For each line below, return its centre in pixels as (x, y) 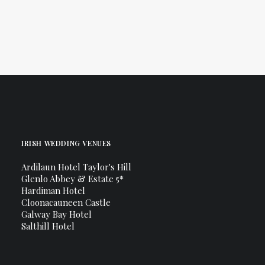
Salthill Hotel (48, 226)
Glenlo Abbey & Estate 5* (72, 179)
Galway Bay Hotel (56, 214)
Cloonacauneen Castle (66, 202)
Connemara (72, 16)
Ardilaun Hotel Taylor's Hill (76, 167)
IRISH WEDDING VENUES (66, 143)
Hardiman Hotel (53, 190)
